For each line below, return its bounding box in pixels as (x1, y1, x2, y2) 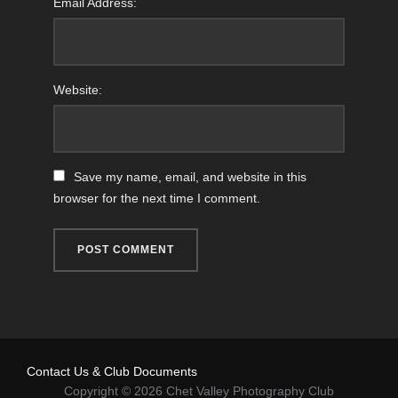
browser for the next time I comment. (53, 191, 260, 206)
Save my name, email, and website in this (74, 170, 306, 185)
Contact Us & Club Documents (27, 364, 197, 379)
